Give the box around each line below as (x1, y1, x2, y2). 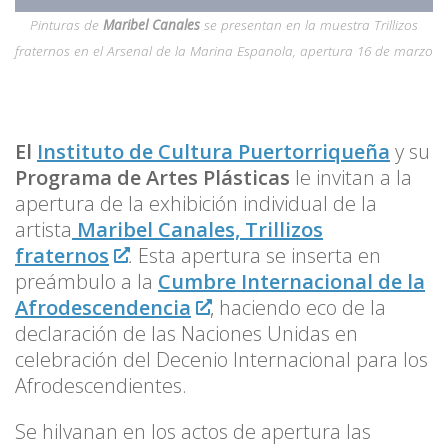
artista (15, 215, 72, 243)
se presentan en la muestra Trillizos (200, 14, 418, 34)
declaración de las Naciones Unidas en (15, 319, 358, 347)
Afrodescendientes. (15, 371, 187, 399)
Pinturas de (30, 14, 103, 34)
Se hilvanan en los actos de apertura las (15, 417, 371, 445)
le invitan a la (290, 163, 412, 191)
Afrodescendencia (15, 293, 191, 321)
